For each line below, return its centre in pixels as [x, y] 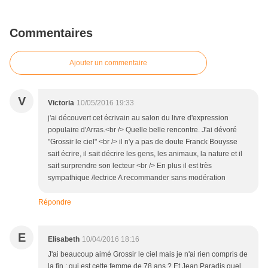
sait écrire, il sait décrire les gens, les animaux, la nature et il [145, 154]
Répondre [55, 202]
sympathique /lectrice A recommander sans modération [137, 178]
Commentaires [51, 33]
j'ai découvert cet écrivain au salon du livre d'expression [138, 118]
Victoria [61, 103]
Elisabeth [64, 240]
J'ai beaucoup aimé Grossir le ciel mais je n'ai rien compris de [148, 255]
